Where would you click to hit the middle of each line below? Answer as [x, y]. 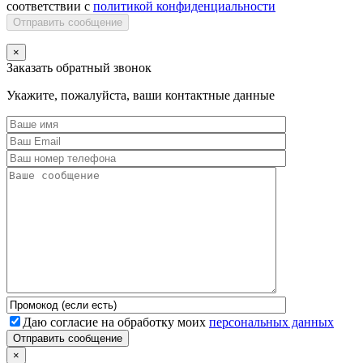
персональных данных [271, 322]
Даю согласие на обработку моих [116, 322]
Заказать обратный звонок [79, 68]
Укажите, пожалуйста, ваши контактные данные [141, 96]
